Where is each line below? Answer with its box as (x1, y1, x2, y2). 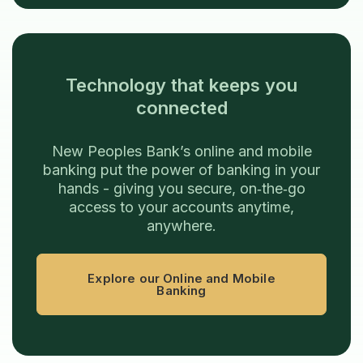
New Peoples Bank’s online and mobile (51, 143, 312, 160)
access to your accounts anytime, (69, 199, 294, 216)
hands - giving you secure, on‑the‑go (58, 180, 305, 198)
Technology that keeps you (66, 75, 297, 96)
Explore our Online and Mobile (88, 271, 275, 287)
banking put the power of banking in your (43, 161, 320, 179)
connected (135, 97, 228, 119)
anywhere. (147, 217, 216, 235)
